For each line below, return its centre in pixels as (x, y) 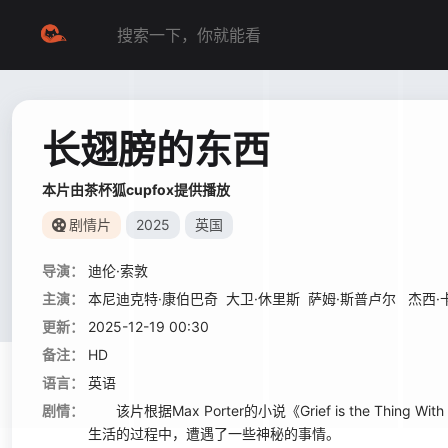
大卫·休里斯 (263, 298)
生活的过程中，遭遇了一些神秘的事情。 (214, 433)
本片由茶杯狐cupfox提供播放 (136, 189)
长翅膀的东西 (156, 149)
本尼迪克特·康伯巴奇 (153, 298)
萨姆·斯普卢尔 (354, 298)
